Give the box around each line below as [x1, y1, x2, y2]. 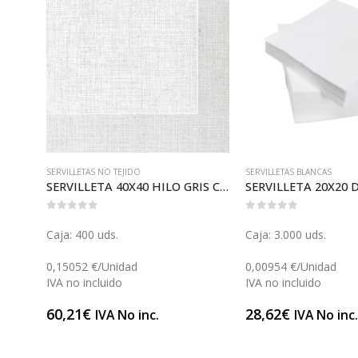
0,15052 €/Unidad [46, 259, 137, 275]
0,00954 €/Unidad [245, 259, 337, 275]
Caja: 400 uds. [46, 227, 118, 243]
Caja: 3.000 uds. [245, 227, 327, 243]
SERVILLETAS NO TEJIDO [46, 165, 141, 177]
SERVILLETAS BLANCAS [245, 165, 332, 177]
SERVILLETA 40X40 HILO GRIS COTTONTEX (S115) [219, 177, 229, 194]
